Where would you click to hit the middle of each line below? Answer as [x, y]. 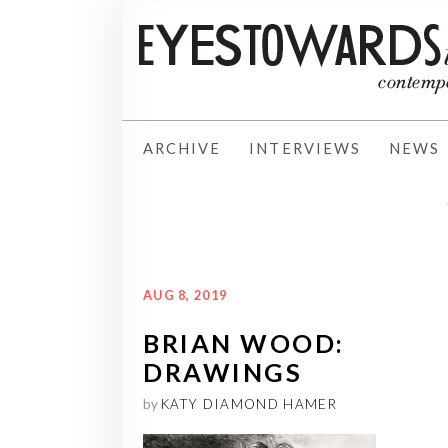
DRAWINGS [223, 371]
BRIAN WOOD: [244, 342]
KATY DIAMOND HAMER [249, 403]
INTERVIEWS [305, 148]
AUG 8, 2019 [185, 294]
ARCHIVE [182, 148]
